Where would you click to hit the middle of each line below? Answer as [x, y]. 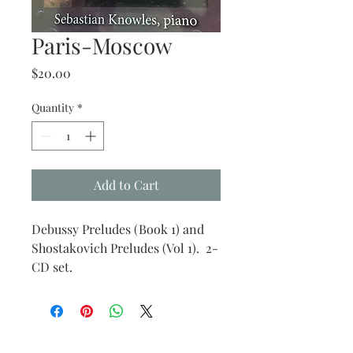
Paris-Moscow [102, 45]
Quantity [53, 108]
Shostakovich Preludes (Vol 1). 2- [125, 248]
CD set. [52, 267]
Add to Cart [126, 185]
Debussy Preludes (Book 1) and [118, 229]
